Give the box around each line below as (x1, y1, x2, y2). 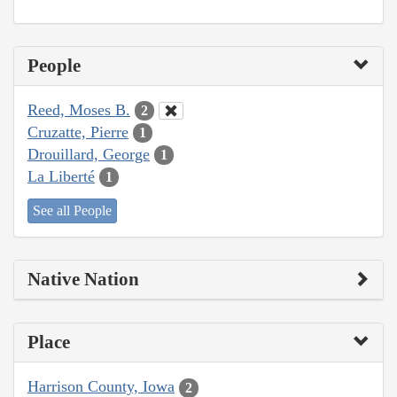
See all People (33, 203, 112, 219)
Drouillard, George (27, 144, 150, 163)
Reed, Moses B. (27, 100, 130, 119)
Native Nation (27, 269, 139, 291)
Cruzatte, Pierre (27, 122, 128, 141)
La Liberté (27, 167, 95, 185)
